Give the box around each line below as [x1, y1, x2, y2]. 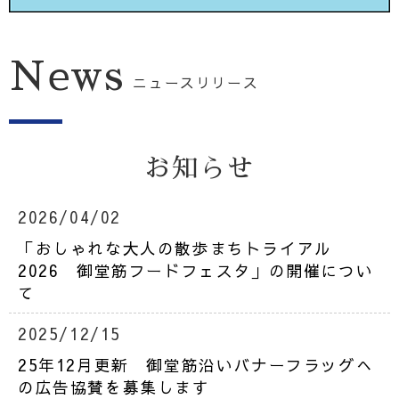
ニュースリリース [133, 72, 259, 92]
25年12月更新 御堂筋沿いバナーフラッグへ [18, 353, 374, 376]
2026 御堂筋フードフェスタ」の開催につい [18, 258, 374, 281]
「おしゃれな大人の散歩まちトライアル [18, 236, 332, 259]
